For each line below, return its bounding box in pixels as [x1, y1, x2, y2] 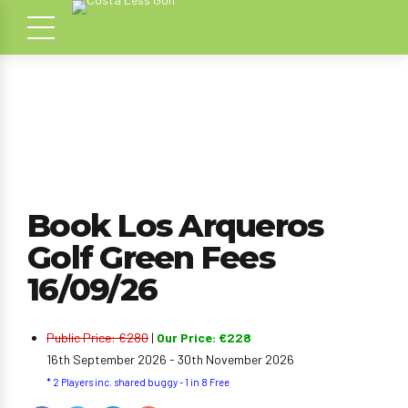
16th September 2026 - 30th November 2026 [46, 352, 294, 367]
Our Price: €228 [157, 330, 251, 345]
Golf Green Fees [27, 238, 274, 277]
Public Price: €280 [46, 330, 148, 345]
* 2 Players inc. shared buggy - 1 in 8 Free [46, 376, 229, 388]
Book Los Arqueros [27, 206, 323, 245]
